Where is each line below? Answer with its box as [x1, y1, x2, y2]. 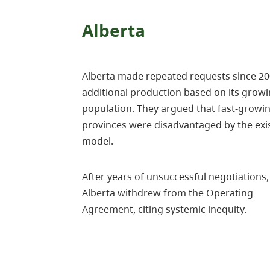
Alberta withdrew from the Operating [82, 186, 253, 200]
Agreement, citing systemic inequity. [82, 202, 246, 216]
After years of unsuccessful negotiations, [82, 170, 269, 184]
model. [82, 134, 113, 148]
